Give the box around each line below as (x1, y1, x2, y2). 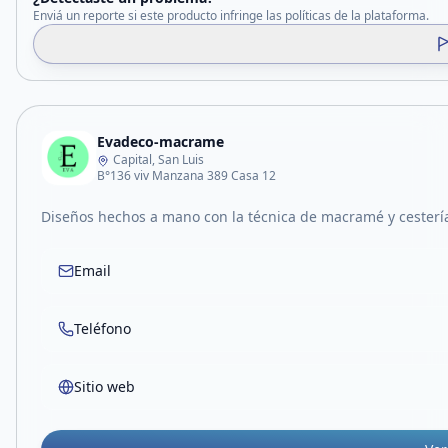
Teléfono (74, 319, 131, 338)
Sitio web (74, 377, 135, 396)
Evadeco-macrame (97, 132, 224, 151)
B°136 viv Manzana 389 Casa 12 (97, 167, 276, 184)
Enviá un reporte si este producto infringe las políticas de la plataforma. (33, 7, 429, 24)
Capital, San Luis (113, 151, 204, 168)
